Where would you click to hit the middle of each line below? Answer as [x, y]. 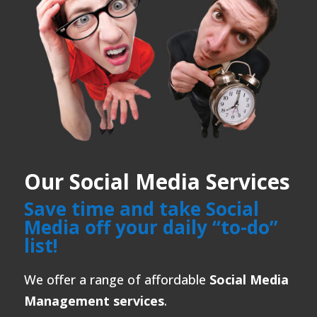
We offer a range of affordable [116, 280]
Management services [94, 301]
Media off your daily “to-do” [151, 227]
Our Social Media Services [157, 182]
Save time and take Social [141, 209]
